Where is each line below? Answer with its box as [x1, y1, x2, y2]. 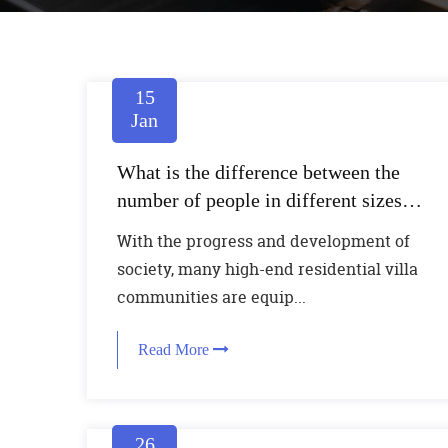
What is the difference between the [117, 161, 400, 183]
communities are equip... [117, 286, 306, 308]
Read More [138, 341, 213, 358]
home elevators [117, 217, 241, 239]
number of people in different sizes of [117, 189, 424, 211]
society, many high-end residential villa [117, 258, 418, 280]
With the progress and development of [117, 230, 410, 252]
